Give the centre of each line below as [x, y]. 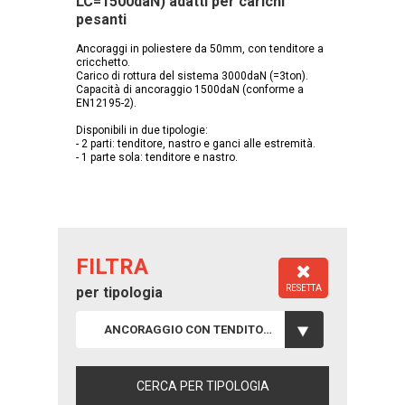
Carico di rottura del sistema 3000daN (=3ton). [192, 75]
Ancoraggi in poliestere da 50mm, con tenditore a [200, 48]
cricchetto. [103, 62]
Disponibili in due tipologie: [142, 130]
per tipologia [119, 292]
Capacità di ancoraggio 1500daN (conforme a [190, 89]
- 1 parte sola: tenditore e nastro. [157, 157]
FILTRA [112, 266]
